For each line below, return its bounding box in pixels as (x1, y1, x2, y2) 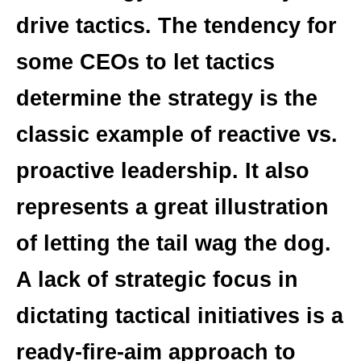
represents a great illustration (16, 195, 329, 220)
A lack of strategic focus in (16, 268, 298, 293)
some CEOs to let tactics (16, 50, 275, 75)
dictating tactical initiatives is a (16, 304, 343, 329)
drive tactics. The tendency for (16, 14, 337, 39)
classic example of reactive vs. (16, 122, 338, 147)
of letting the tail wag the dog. (16, 231, 331, 256)
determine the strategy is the (16, 86, 317, 111)
